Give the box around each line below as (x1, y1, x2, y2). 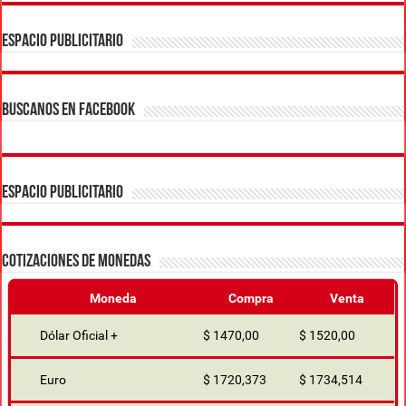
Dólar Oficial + (40, 328, 119, 343)
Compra (228, 291, 275, 306)
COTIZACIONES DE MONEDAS (2, 253, 151, 272)
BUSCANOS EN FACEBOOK (2, 101, 136, 121)
